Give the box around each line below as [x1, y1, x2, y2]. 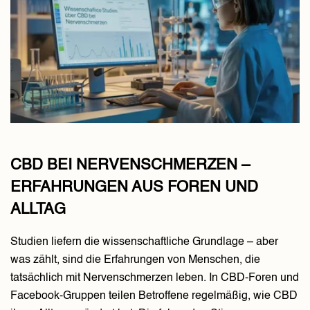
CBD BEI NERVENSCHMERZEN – [10, 158, 250, 174]
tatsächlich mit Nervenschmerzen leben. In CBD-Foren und [10, 273, 299, 284]
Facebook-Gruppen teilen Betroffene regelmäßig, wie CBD [10, 291, 298, 302]
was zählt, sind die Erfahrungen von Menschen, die [10, 255, 260, 266]
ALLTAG [10, 202, 66, 218]
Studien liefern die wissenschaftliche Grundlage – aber [10, 237, 278, 248]
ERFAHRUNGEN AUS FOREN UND [10, 180, 258, 196]
